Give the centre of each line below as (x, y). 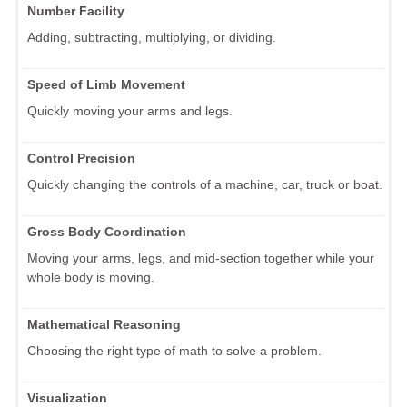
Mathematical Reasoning (104, 325)
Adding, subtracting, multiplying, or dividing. (152, 38)
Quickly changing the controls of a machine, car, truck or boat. (205, 185)
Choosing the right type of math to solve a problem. (174, 351)
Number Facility (76, 11)
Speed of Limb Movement (106, 85)
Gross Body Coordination (107, 232)
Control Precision (81, 159)
